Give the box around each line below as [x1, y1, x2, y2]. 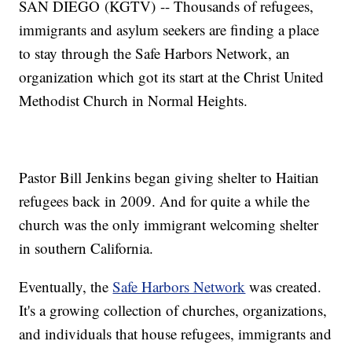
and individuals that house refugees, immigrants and [19, 324, 332, 344]
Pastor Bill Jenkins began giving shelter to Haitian [19, 167, 320, 188]
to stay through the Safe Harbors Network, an [19, 43, 291, 64]
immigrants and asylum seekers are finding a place [19, 20, 320, 40]
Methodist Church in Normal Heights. [19, 90, 253, 111]
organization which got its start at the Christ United [19, 67, 324, 87]
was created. [245, 277, 322, 297]
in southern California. [19, 238, 159, 258]
